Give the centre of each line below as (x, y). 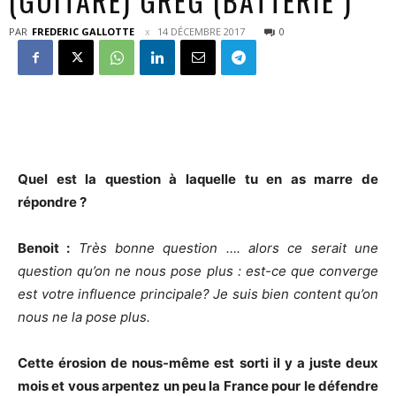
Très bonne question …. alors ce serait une (225, 248)
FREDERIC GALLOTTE (83, 31)
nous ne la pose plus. (84, 317)
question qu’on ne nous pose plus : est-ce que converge (198, 271)
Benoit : (44, 248)
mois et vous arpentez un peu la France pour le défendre (198, 386)
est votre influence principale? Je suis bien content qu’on (198, 294)
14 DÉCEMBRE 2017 (201, 31)
